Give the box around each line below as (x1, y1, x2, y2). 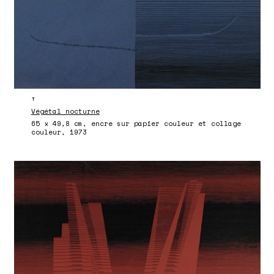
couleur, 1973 (31, 127, 87, 137)
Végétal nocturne (31, 106, 100, 117)
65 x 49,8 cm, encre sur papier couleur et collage (31, 118, 241, 128)
